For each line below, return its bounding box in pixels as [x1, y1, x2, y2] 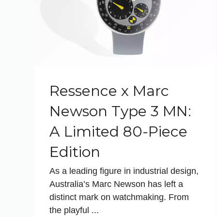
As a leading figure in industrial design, [49, 166, 199, 176]
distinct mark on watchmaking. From [49, 192, 189, 202]
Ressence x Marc [49, 81, 169, 100]
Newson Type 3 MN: [49, 102, 191, 120]
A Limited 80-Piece [49, 122, 187, 140]
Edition [49, 142, 100, 161]
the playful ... [49, 205, 99, 215]
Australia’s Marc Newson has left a [49, 179, 183, 189]
